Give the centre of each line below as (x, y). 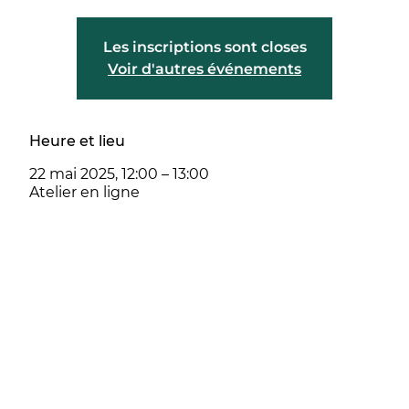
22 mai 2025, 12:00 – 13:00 (119, 173)
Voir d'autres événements (204, 68)
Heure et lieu (77, 141)
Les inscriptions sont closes (204, 47)
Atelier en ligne (84, 192)
